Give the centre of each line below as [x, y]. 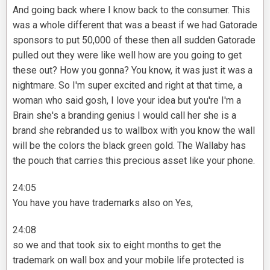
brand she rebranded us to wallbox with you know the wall [134, 131]
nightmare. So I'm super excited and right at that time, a [127, 86]
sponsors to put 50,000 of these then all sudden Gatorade [134, 40]
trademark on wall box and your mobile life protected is [128, 260]
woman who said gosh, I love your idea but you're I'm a [127, 101]
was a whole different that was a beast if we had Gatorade [135, 25]
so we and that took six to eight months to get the [117, 245]
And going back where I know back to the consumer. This [131, 10]
